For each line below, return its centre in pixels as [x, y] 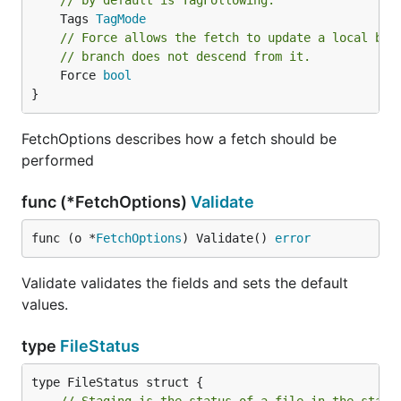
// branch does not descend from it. [185, 56]
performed [58, 160]
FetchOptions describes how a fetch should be [179, 139]
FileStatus [100, 346]
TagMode [121, 19]
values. [45, 304]
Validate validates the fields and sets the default [185, 283]
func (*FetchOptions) [106, 202]
